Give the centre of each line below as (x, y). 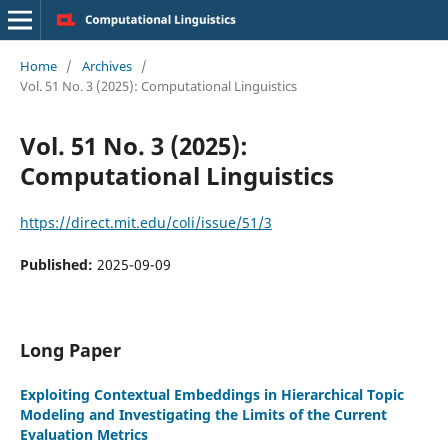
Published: (58, 264)
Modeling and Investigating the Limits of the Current (203, 414)
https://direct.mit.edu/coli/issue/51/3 (145, 222)
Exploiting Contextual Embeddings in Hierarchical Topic (211, 394)
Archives (106, 65)
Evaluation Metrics (83, 434)
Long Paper (70, 349)
